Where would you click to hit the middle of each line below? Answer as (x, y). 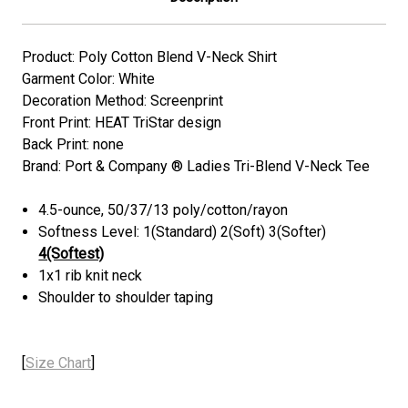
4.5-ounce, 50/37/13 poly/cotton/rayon (163, 209)
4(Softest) (71, 253)
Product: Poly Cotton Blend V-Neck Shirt (149, 56)
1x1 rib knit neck (91, 275)
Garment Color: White (88, 78)
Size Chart (58, 362)
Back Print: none (73, 144)
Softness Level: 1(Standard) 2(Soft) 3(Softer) (183, 231)
